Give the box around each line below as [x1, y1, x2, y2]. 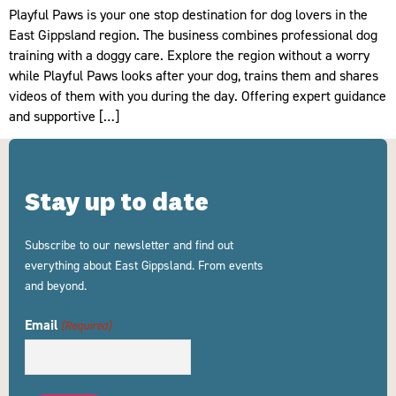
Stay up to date [25, 192, 209, 217]
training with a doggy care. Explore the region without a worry [9, 46, 369, 64]
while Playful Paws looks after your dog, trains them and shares [9, 66, 378, 84]
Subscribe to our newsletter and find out [25, 237, 233, 253]
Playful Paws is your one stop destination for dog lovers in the [9, 5, 368, 23]
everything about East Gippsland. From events [25, 257, 263, 273]
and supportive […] [9, 107, 119, 125]
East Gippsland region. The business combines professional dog [9, 26, 377, 43]
